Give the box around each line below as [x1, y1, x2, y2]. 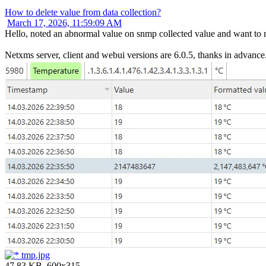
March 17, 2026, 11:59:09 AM [7, 18, 122, 28]
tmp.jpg [19, 250, 50, 261]
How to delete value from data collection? [5, 7, 161, 18]
